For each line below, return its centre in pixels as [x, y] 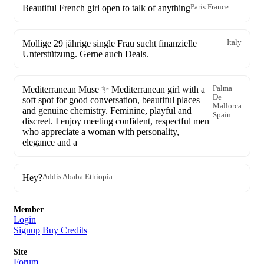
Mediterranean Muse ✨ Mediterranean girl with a [114, 89]
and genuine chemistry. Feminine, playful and [107, 110]
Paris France [209, 7]
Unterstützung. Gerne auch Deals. [85, 54]
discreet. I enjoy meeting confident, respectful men [116, 121]
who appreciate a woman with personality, [101, 132]
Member [29, 209]
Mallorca [227, 106]
